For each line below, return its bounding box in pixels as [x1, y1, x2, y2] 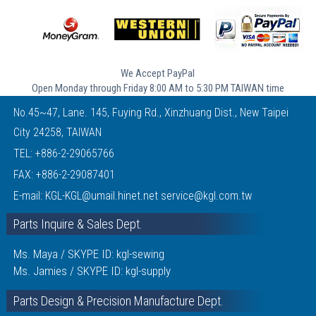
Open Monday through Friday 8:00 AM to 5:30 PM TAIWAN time [31, 82, 284, 95]
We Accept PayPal [121, 67, 195, 80]
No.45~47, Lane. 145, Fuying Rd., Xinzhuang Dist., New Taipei [13, 106, 288, 120]
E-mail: [13, 189, 45, 203]
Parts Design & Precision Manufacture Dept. [13, 293, 224, 309]
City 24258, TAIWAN [13, 126, 102, 140]
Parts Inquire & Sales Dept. [13, 217, 142, 232]
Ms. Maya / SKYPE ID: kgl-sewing [13, 247, 164, 262]
